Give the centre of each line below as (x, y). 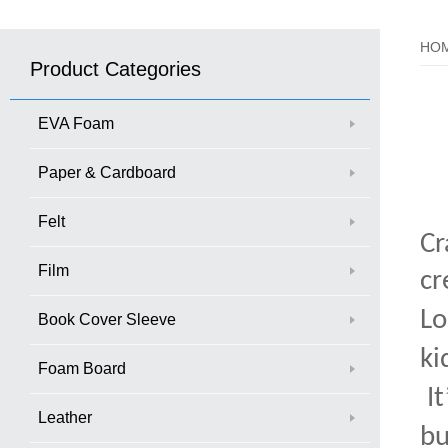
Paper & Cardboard (107, 172)
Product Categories (115, 68)
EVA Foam (76, 123)
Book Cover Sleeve (107, 319)
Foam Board (82, 368)
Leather (65, 417)
